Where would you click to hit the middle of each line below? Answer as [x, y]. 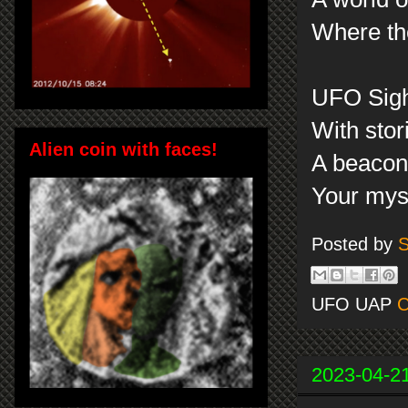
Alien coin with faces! [123, 149]
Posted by [355, 245]
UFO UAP [354, 304]
